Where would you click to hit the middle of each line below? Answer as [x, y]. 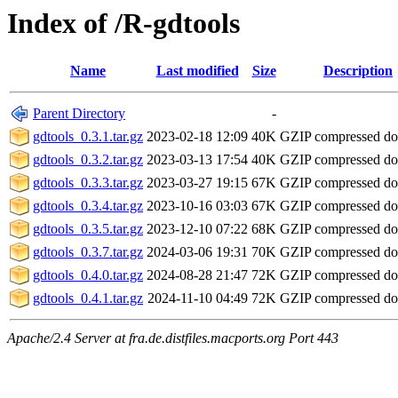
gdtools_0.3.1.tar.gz [88, 137]
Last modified [197, 71]
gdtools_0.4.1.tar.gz [88, 298]
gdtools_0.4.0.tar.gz [88, 275]
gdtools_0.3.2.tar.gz [88, 160]
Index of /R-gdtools [123, 23]
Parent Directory [79, 114]
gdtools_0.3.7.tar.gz [88, 252]
